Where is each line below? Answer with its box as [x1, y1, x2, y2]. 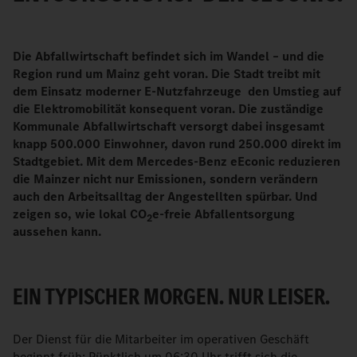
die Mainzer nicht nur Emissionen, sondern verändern [13, 171, 318, 187]
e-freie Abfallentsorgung [152, 206, 295, 222]
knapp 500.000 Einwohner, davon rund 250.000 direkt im [13, 135, 341, 152]
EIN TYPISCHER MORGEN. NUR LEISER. [13, 280, 330, 312]
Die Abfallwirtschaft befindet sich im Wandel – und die [13, 48, 324, 65]
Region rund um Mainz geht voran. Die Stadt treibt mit [13, 65, 320, 82]
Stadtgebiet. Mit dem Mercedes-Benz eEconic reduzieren [13, 153, 340, 170]
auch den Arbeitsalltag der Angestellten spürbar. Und [13, 188, 317, 205]
